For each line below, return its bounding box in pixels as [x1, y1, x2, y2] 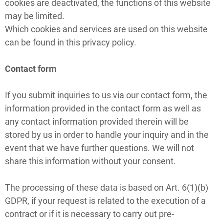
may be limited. [5, 10, 65, 21]
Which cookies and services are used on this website [5, 23, 208, 34]
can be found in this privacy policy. [5, 37, 136, 47]
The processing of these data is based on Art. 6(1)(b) [5, 182, 208, 193]
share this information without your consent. [5, 155, 176, 166]
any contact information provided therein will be [5, 116, 189, 127]
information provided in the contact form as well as [5, 103, 201, 113]
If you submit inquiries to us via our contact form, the [5, 89, 207, 100]
